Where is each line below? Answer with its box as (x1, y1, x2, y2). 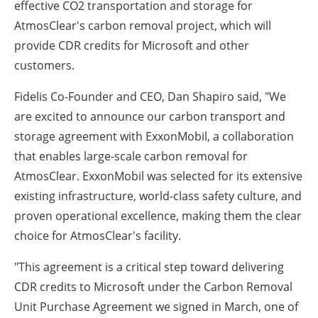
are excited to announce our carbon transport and (14, 109, 285, 125)
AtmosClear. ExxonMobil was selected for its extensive (14, 168, 302, 185)
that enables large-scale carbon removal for (14, 148, 248, 165)
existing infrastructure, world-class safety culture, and (14, 188, 302, 204)
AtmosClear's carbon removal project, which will (14, 18, 271, 34)
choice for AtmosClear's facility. (14, 228, 181, 244)
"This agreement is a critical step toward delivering (14, 259, 284, 275)
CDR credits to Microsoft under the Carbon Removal (14, 279, 292, 295)
